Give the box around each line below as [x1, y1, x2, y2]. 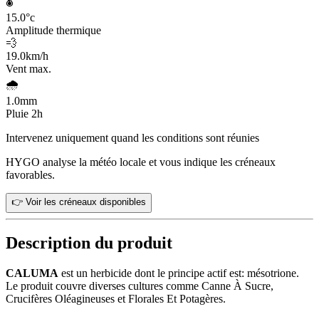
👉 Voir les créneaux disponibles [11, 196, 146, 207]
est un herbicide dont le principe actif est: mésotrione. [58, 267, 299, 280]
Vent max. [6, 62, 51, 75]
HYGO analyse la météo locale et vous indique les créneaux [6, 155, 276, 168]
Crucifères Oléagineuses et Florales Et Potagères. [6, 293, 226, 305]
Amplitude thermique [6, 23, 101, 36]
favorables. [6, 168, 55, 181]
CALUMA [6, 267, 58, 280]
